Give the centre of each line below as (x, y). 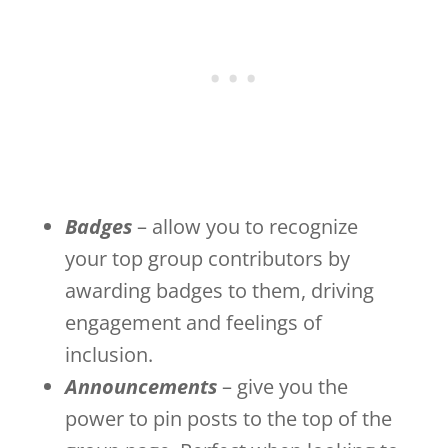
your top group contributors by (207, 258)
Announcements (140, 386)
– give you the (282, 386)
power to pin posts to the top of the (228, 418)
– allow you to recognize (244, 226)
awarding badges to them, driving (219, 290)
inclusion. (111, 354)
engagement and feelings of (193, 322)
